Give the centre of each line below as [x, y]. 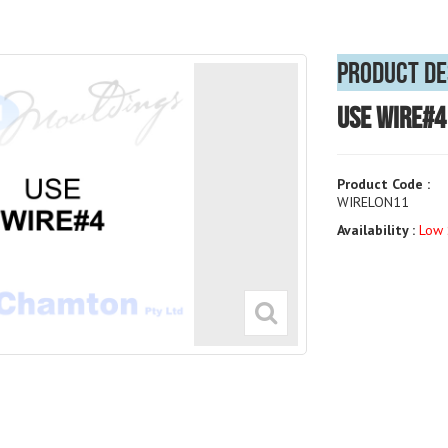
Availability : [377, 230]
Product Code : [383, 184]
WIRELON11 [372, 202]
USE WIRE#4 [391, 117]
